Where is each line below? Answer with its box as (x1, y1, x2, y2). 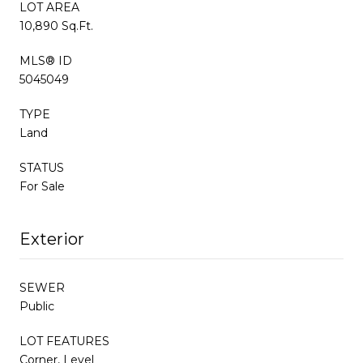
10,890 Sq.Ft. (19, 18, 93, 33)
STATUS (19, 160, 64, 175)
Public (19, 298, 54, 314)
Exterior (19, 228, 84, 249)
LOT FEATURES (19, 333, 109, 348)
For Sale (19, 178, 65, 194)
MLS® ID (19, 53, 72, 68)
